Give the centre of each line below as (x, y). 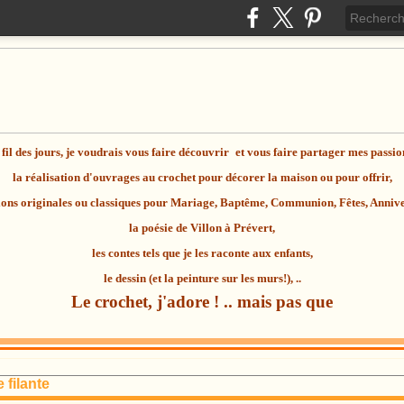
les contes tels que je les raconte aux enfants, (202, 253)
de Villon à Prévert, (224, 228)
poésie (157, 228)
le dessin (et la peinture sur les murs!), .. (202, 278)
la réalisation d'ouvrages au (85, 177)
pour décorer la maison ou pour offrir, (294, 177)
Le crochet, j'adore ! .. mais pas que (202, 302)
